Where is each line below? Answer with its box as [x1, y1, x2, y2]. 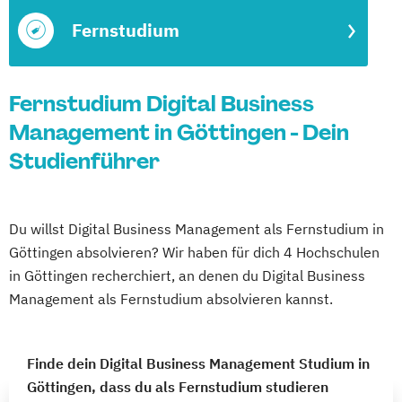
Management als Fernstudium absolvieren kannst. [9, 290, 333, 308]
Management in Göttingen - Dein [9, 118, 349, 146]
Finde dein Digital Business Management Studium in [27, 354, 370, 372]
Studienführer [9, 147, 160, 175]
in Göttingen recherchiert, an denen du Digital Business [9, 267, 365, 284]
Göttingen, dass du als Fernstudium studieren [27, 378, 328, 396]
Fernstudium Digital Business [9, 90, 314, 118]
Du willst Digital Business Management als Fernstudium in [9, 220, 384, 238]
